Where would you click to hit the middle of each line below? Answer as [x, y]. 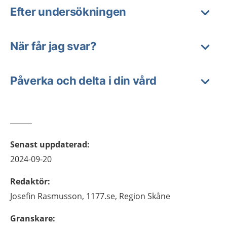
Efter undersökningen [68, 12]
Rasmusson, [61, 196]
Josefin [23, 196]
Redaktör [29, 181]
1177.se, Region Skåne [128, 196]
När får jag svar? [53, 46]
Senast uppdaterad [49, 144]
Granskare [31, 218]
